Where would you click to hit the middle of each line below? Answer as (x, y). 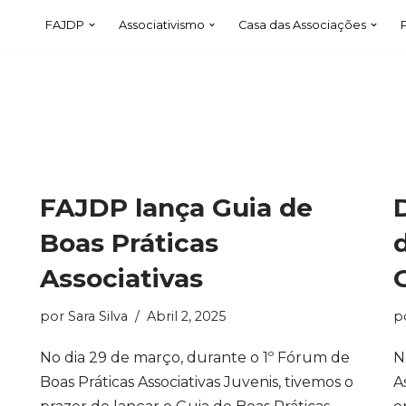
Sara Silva (98, 316)
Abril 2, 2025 (186, 316)
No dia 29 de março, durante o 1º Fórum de (195, 358)
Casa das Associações (303, 25)
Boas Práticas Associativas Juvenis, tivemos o (197, 382)
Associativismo (161, 25)
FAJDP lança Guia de (176, 208)
